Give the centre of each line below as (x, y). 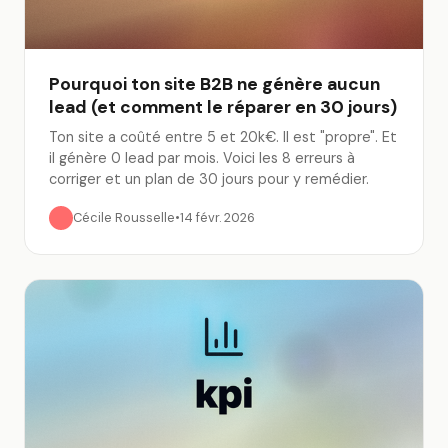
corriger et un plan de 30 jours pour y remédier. (209, 179)
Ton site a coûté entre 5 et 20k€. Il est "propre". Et (223, 137)
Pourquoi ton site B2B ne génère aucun (214, 84)
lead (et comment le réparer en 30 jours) (223, 107)
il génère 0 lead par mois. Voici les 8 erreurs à (202, 158)
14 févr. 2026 (217, 217)
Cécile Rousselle (124, 217)
